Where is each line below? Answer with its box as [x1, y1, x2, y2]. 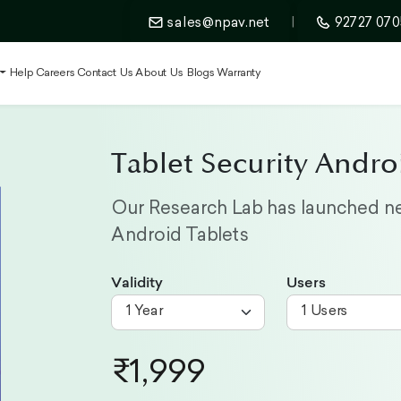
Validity [111, 273, 163, 292]
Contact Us [77, 68, 133, 80]
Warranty [216, 68, 260, 80]
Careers [35, 68, 74, 80]
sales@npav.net [164, 17, 272, 30]
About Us [135, 68, 183, 80]
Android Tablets [111, 227, 248, 246]
